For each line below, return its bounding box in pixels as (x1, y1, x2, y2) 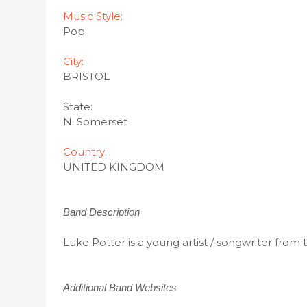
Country (63, 145, 106, 158)
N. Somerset (63, 115, 128, 128)
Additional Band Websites (63, 282, 177, 293)
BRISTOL (63, 70, 110, 83)
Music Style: (63, 10, 123, 23)
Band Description (63, 206, 140, 218)
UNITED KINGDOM (63, 160, 165, 173)
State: (63, 100, 93, 113)
